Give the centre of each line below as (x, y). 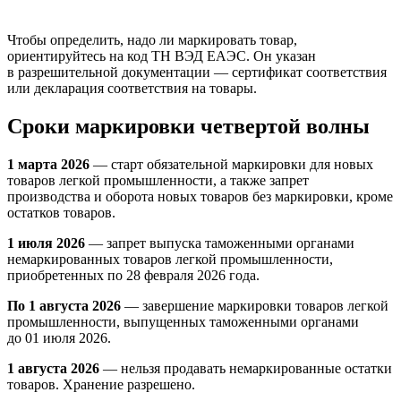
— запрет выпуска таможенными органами (220, 243)
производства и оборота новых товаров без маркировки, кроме (200, 196)
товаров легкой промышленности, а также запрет (158, 180)
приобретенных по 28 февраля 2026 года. (133, 275)
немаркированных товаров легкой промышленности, (170, 259)
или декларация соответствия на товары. (132, 88)
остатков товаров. (61, 212)
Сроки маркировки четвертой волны (188, 126)
